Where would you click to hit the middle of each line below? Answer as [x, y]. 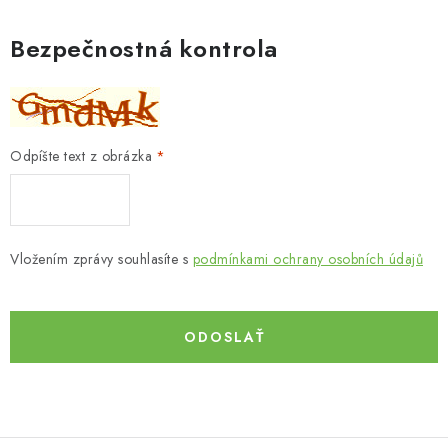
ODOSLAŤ [224, 337]
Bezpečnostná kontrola [144, 48]
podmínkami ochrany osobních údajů [307, 259]
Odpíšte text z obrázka [81, 156]
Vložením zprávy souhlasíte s [101, 259]
